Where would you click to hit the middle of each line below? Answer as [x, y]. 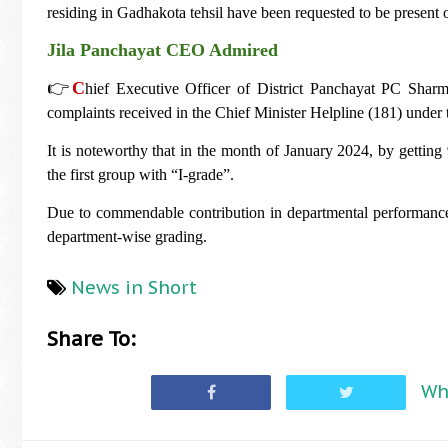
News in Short [134, 287]
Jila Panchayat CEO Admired [162, 49]
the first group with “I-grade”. [142, 174]
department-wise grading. [127, 236]
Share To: [91, 338]
